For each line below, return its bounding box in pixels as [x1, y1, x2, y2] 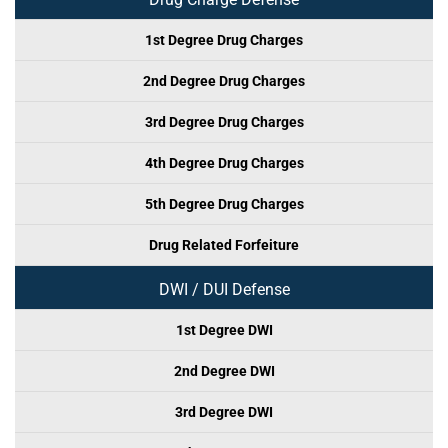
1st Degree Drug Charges [145, 32, 303, 48]
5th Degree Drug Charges [144, 196, 304, 212]
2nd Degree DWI [173, 363, 275, 379]
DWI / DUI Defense [158, 280, 290, 299]
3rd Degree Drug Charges [144, 114, 304, 130]
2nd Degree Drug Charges [143, 73, 305, 89]
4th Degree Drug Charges [144, 155, 304, 171]
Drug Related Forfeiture [149, 237, 299, 253]
